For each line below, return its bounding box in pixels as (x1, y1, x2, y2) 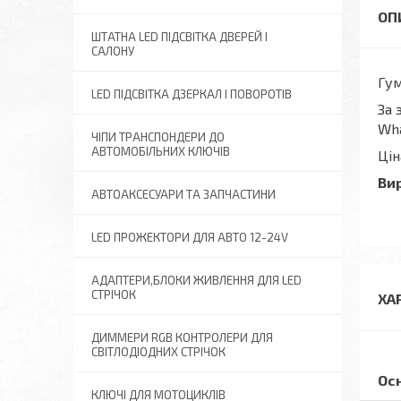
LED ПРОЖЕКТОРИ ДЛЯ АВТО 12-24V (91, 230, 288, 244)
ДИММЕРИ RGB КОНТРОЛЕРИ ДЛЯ (91, 330, 273, 345)
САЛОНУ (91, 44, 134, 58)
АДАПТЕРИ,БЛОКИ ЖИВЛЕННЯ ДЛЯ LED (91, 273, 302, 287)
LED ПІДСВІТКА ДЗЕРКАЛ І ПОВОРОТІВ (91, 87, 292, 101)
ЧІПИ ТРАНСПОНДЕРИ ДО (91, 130, 225, 144)
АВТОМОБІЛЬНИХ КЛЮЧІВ (91, 144, 230, 158)
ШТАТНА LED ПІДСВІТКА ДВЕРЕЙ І (91, 30, 268, 44)
